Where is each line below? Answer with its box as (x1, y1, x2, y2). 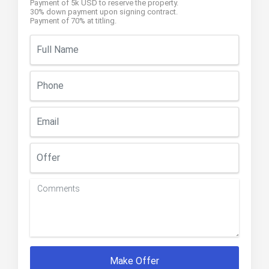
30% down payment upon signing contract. (29, 7, 178, 17)
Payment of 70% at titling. (29, 16, 116, 26)
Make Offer (110, 255, 159, 267)
